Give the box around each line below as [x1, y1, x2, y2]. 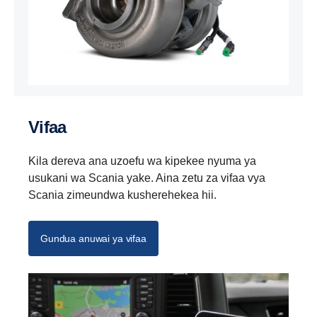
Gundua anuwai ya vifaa [40, 233, 146, 245]
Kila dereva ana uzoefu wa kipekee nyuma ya [28, 155, 256, 168]
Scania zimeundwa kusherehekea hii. [28, 189, 217, 202]
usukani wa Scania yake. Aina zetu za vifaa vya [28, 172, 265, 185]
